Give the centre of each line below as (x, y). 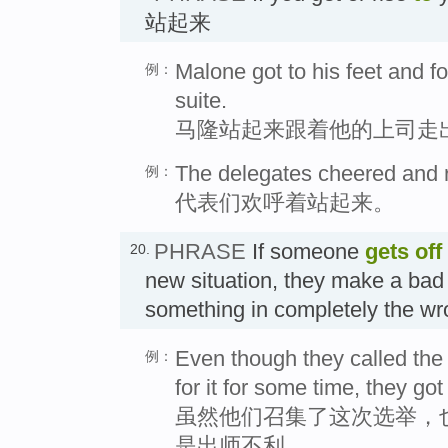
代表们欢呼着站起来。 (285, 203)
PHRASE (200, 252)
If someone (305, 252)
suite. (201, 101)
